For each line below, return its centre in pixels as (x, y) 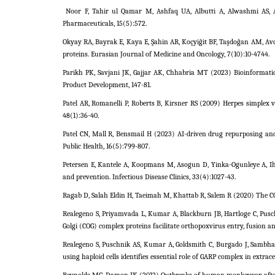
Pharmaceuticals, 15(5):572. (105, 23)
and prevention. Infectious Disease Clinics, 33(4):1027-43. (149, 177)
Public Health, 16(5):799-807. (106, 146)
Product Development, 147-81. (107, 85)
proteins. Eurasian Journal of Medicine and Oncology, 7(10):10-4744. (166, 54)
